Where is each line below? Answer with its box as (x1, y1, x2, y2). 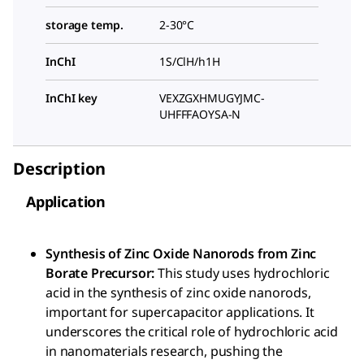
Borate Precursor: (45, 263, 155, 282)
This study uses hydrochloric (154, 263, 330, 282)
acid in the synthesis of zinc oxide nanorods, (45, 283, 311, 301)
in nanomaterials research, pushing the (45, 341, 283, 360)
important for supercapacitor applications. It (45, 302, 314, 321)
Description (13, 157, 106, 180)
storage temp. (45, 16, 123, 32)
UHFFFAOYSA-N (159, 106, 241, 122)
